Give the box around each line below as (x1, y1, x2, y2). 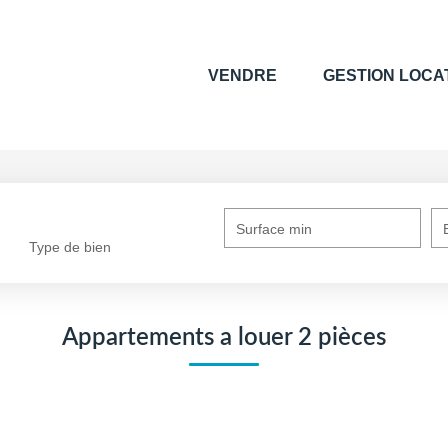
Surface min (236, 221, 313, 237)
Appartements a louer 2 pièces (62, 326, 386, 350)
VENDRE (208, 66, 277, 84)
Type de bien (29, 239, 112, 256)
